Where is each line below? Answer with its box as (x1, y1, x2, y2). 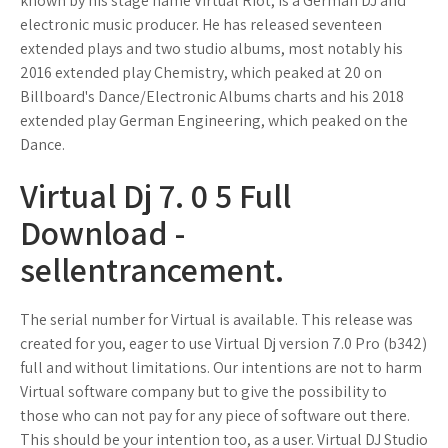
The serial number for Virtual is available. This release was (20, 309, 413, 330)
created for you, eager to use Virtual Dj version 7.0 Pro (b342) (20, 333, 427, 354)
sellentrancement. (20, 247, 284, 292)
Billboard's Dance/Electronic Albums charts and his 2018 (20, 86, 404, 107)
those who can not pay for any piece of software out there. (20, 405, 410, 426)
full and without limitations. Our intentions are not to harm (20, 357, 422, 378)
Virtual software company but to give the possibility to (20, 381, 387, 402)
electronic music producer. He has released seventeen (20, 14, 382, 35)
